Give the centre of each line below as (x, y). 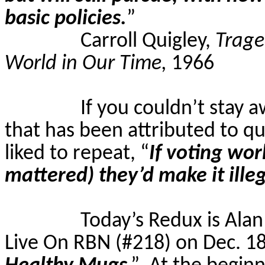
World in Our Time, (88, 64)
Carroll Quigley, (148, 41)
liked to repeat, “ (77, 153)
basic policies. (66, 19)
